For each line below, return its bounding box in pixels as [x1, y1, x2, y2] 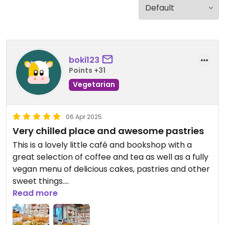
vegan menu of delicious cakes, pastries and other [13, 163, 210, 175]
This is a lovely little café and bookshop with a [13, 139, 192, 151]
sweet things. [13, 175, 64, 187]
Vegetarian [73, 79, 115, 89]
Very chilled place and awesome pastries [13, 125, 204, 137]
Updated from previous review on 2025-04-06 [13, 199, 195, 211]
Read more [13, 187, 58, 199]
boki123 [69, 54, 99, 66]
